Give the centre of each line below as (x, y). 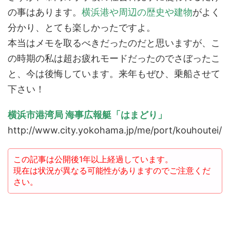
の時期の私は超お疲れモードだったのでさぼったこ (114, 59)
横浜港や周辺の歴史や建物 (137, 12)
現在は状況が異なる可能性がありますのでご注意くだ (112, 171)
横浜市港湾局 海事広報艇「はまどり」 (87, 115)
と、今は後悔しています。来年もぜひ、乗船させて (114, 74)
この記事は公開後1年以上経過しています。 (93, 159)
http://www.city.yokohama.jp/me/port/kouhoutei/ (115, 130)
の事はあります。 (45, 12)
